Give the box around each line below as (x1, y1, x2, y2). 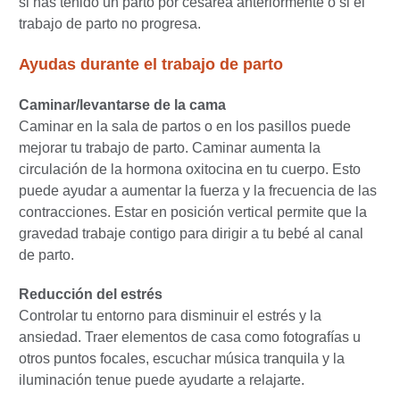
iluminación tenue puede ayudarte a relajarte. (19, 372, 304, 388)
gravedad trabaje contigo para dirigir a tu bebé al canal (19, 226, 363, 242)
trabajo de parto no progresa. (19, 16, 201, 32)
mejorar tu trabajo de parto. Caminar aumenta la (19, 140, 321, 156)
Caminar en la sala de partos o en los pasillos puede (19, 119, 351, 135)
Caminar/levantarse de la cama (19, 97, 226, 113)
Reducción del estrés (19, 287, 162, 303)
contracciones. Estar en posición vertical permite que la (19, 204, 367, 221)
